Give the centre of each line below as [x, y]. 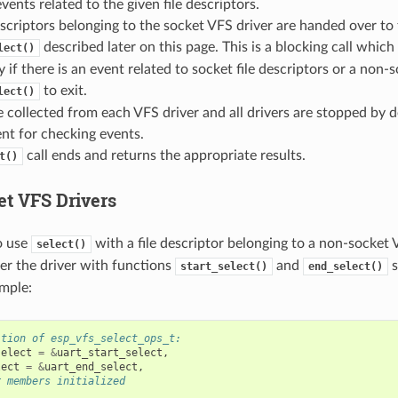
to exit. [63, 90]
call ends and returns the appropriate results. [164, 155]
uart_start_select [109, 352]
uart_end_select [91, 366]
